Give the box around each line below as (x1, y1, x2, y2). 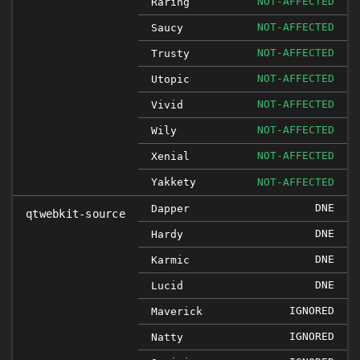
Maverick (151, 305, 202, 317)
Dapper (151, 202, 190, 215)
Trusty (151, 47, 190, 59)
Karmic (151, 254, 190, 266)
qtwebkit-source (26, 207, 125, 220)
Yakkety (151, 176, 196, 188)
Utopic (151, 73, 190, 85)
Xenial (151, 150, 190, 162)
